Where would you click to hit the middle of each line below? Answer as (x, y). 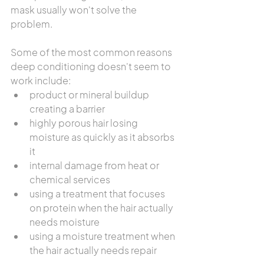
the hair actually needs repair (93, 250)
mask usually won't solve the (75, 10)
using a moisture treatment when (103, 236)
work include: (41, 80)
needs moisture (65, 222)
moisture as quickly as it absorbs (103, 137)
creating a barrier (67, 109)
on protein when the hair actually (102, 208)
